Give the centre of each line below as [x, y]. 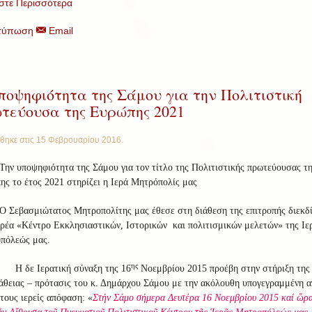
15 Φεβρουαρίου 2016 [78, 140]
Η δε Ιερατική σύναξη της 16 [73, 269]
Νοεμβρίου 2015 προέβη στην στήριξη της [224, 269]
